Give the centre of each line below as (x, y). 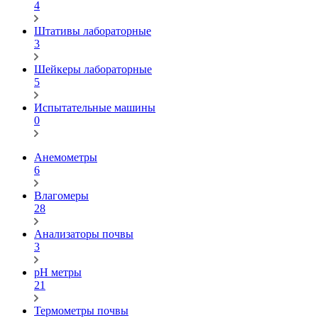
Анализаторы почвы (84, 234)
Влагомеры (61, 196)
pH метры (58, 272)
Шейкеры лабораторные (93, 69)
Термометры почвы (81, 311)
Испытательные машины (95, 108)
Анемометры (66, 157)
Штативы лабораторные (93, 31)
